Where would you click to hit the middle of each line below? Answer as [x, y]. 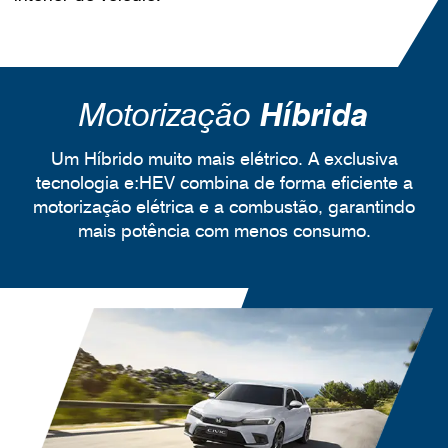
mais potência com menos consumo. [224, 231]
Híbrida [314, 115]
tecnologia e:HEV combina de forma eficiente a [224, 183]
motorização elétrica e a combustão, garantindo [224, 207]
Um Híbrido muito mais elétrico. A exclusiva [224, 159]
